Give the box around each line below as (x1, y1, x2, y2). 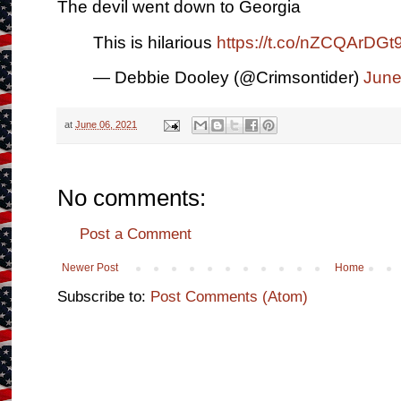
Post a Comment (80, 225, 192, 243)
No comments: (57, 184, 207, 212)
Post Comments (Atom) (150, 287, 309, 306)
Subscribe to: (57, 287, 151, 306)
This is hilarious (93, 32, 218, 52)
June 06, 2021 (75, 118, 138, 130)
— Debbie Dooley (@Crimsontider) (93, 67, 364, 87)
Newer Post (62, 261, 119, 275)
